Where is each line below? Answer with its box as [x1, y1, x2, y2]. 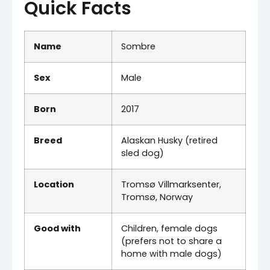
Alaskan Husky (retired [121, 134, 218, 146]
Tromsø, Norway [121, 190, 193, 203]
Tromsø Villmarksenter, [121, 178, 221, 190]
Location [34, 178, 74, 190]
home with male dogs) [121, 247, 222, 260]
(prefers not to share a [121, 234, 222, 247]
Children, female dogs [121, 222, 218, 234]
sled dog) [121, 146, 164, 159]
